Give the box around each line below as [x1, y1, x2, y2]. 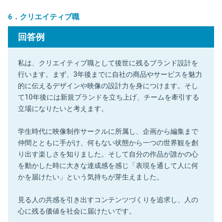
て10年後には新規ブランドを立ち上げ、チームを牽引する [18, 93, 199, 101]
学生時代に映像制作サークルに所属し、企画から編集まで [18, 127, 198, 135]
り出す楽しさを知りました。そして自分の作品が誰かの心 [18, 150, 198, 158]
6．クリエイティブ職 [8, 12, 79, 21]
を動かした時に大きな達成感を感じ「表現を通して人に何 [18, 161, 198, 169]
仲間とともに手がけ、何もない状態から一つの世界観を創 [18, 138, 198, 147]
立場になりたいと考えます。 [18, 104, 108, 112]
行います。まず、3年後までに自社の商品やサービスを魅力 [18, 70, 202, 78]
